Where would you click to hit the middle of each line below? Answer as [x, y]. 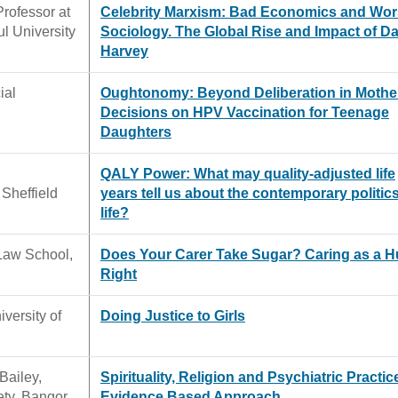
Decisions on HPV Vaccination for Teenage [245, 112]
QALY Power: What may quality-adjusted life [248, 173]
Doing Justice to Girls [173, 315]
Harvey [124, 51]
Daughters [136, 131]
